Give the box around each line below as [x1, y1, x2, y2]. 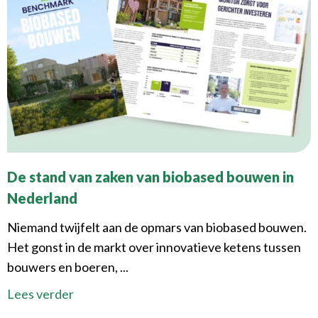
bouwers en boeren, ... [7, 259, 128, 275]
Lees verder [7, 286, 74, 302]
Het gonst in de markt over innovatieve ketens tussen [7, 239, 301, 256]
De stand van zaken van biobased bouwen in [7, 168, 294, 186]
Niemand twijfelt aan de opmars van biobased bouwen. [7, 219, 307, 236]
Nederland [7, 190, 77, 207]
